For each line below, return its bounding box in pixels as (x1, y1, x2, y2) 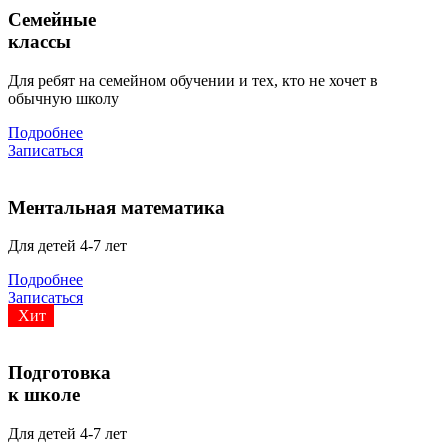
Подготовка (8, 362, 111, 384)
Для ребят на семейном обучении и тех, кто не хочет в (8, 71, 378, 89)
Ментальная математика (8, 196, 225, 218)
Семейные (8, 9, 96, 31)
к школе (8, 384, 80, 406)
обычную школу (8, 89, 119, 107)
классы (8, 31, 71, 53)
